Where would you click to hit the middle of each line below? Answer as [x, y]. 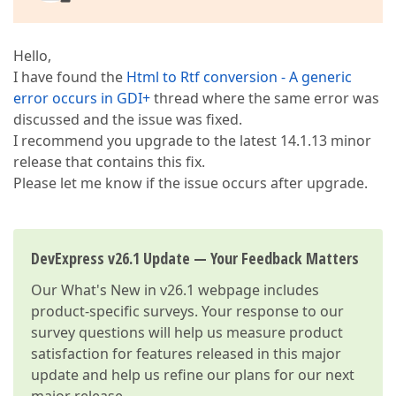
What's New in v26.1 [128, 290]
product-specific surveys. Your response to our [187, 311]
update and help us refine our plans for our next [193, 375]
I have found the [70, 77]
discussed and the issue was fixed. [128, 119]
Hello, [32, 56]
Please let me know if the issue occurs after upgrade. [190, 183]
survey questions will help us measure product [187, 332]
